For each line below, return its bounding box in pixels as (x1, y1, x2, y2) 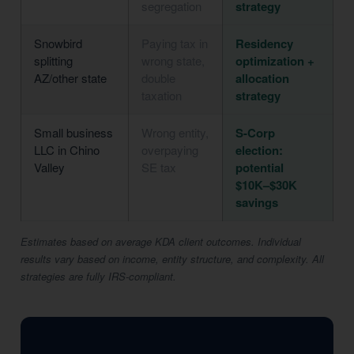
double (141, 70, 175, 86)
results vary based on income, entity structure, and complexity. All (21, 251, 324, 266)
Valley (34, 159, 65, 175)
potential (235, 159, 284, 176)
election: (235, 141, 283, 159)
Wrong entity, (141, 124, 209, 141)
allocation (235, 70, 289, 87)
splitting (34, 52, 73, 69)
